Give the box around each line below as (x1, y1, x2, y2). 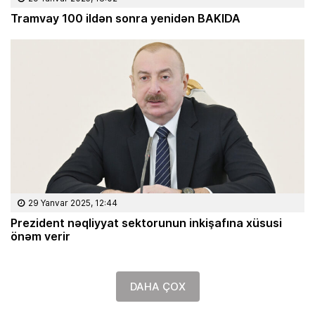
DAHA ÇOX (129, 279, 186, 295)
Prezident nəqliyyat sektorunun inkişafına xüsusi (11, 214, 282, 231)
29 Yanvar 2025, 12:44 (28, 197, 117, 210)
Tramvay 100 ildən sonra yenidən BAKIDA (11, 9, 240, 26)
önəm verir (11, 228, 70, 245)
